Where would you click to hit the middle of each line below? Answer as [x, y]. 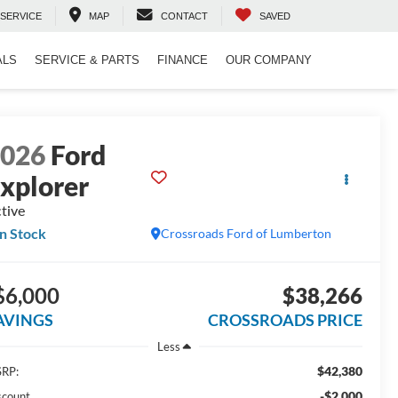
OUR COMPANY [269, 60]
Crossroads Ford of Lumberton [246, 234]
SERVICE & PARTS [87, 60]
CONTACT [184, 16]
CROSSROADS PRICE [285, 320]
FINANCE [183, 60]
